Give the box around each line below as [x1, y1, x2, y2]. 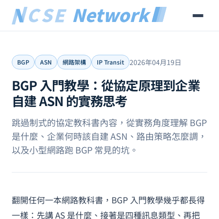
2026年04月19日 [130, 57, 181, 67]
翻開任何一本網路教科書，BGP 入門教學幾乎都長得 [12, 194, 205, 206]
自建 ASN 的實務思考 [12, 91, 128, 109]
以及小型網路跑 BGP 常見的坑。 [12, 143, 138, 156]
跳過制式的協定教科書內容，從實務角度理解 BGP [12, 116, 207, 129]
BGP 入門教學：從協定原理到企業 [12, 76, 200, 94]
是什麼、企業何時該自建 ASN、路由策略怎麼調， [12, 130, 207, 142]
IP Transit [97, 58, 124, 66]
